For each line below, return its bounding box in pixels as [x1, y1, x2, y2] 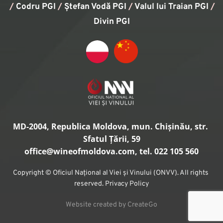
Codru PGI [16, 1, 56, 12]
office [24, 145, 46, 157]
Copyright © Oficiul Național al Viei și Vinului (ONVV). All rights [13, 168, 209, 177]
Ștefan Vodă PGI [64, 1, 126, 12]
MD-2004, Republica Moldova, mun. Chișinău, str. [13, 120, 208, 132]
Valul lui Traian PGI [134, 1, 209, 12]
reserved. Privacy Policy [74, 179, 149, 188]
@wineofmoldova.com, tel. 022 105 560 [46, 145, 199, 157]
